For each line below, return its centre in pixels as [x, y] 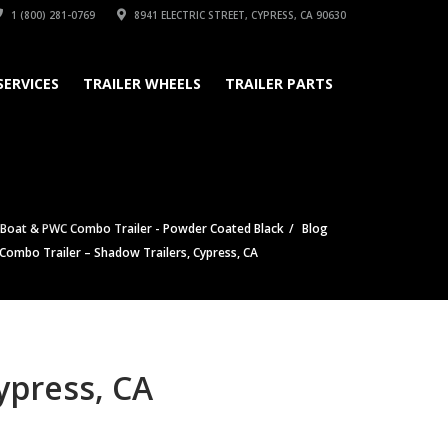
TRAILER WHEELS [142, 83]
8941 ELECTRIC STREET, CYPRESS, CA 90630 [238, 15]
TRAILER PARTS [279, 83]
